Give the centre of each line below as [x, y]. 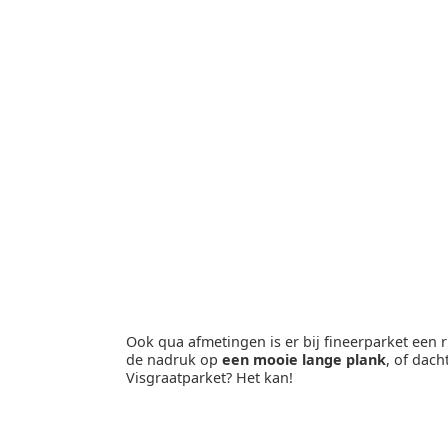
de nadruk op [174, 360]
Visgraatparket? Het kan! [211, 378]
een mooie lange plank [304, 360]
